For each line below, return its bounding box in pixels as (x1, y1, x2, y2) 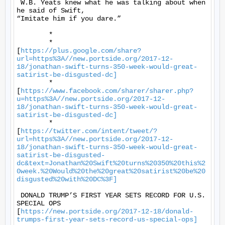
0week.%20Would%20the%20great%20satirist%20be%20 (17, 167, 205, 175)
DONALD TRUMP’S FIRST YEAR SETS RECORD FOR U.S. (17, 191, 205, 199)
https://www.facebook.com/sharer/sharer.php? (21, 87, 193, 95)
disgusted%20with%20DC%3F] (17, 175, 117, 183)
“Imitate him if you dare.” (17, 15, 125, 23)
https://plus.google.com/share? (21, 47, 141, 55)
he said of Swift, (17, 7, 85, 15)
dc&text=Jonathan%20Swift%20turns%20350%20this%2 (17, 159, 205, 167)
